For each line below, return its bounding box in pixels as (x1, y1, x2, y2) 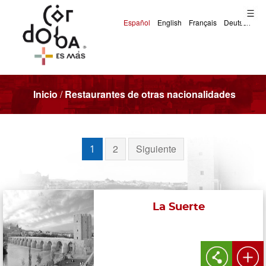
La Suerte (152, 201, 205, 213)
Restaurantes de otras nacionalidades (65, 87, 236, 101)
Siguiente (136, 141, 176, 156)
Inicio (33, 87, 58, 101)
